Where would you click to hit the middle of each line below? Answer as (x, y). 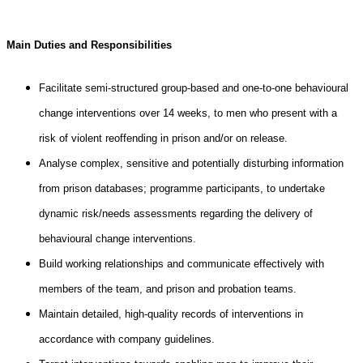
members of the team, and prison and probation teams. (168, 288)
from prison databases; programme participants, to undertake (182, 188)
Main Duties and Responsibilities (89, 45)
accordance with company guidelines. (127, 339)
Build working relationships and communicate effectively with (181, 263)
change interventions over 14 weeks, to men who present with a (188, 113)
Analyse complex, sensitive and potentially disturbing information (191, 163)
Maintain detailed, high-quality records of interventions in (171, 314)
